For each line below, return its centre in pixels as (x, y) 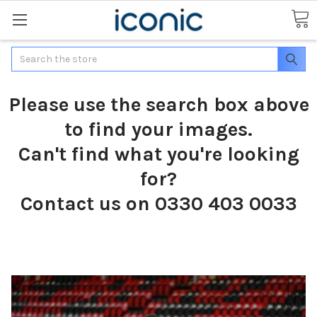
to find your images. (158, 129)
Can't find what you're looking (158, 154)
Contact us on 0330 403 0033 (158, 203)
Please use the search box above (158, 104)
